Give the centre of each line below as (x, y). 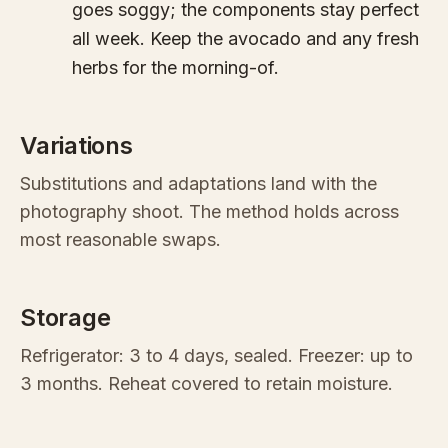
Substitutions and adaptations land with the (198, 184)
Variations (76, 146)
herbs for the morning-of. (175, 68)
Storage (65, 318)
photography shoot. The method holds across (209, 212)
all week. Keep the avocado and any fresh (245, 39)
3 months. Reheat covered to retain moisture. (206, 384)
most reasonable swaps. (120, 240)
